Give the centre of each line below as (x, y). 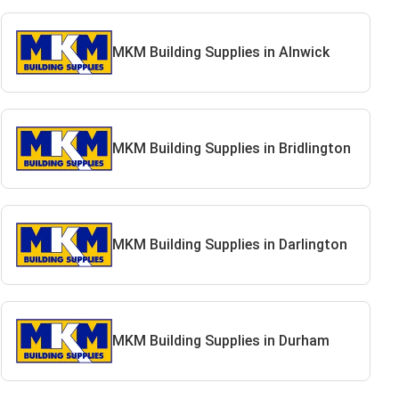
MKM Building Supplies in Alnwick (220, 52)
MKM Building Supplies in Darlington (229, 244)
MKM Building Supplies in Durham (220, 341)
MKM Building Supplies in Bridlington (231, 148)
